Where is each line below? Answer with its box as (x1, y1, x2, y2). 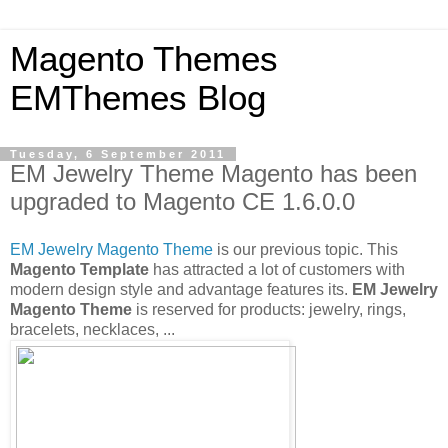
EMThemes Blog (10, 79, 266, 117)
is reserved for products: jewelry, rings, (132, 300, 406, 318)
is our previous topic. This (213, 240, 398, 258)
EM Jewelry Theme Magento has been (10, 160, 417, 187)
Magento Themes (10, 40, 278, 78)
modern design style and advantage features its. (10, 280, 352, 298)
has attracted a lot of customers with (149, 260, 405, 278)
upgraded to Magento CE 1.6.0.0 (10, 188, 355, 215)
